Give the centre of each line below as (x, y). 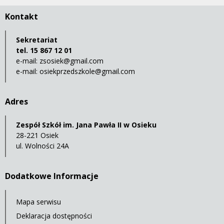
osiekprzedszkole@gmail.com (87, 71)
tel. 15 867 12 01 (44, 50)
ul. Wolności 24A (42, 146)
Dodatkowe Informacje (52, 176)
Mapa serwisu (38, 202)
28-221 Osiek (37, 135)
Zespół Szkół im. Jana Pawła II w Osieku (86, 125)
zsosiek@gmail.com (71, 61)
